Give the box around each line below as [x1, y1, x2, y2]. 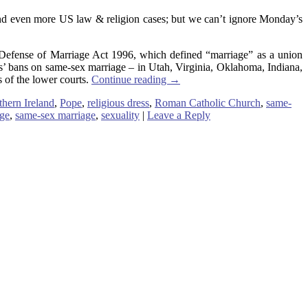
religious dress [87, 96, 149, 109]
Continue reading [91, 73, 169, 85]
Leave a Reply [147, 109, 210, 121]
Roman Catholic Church [155, 96, 261, 109]
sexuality [101, 109, 140, 121]
